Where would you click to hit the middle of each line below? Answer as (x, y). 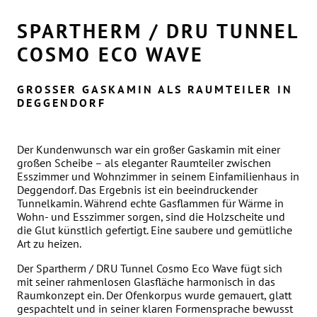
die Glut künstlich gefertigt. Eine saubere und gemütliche (155, 230)
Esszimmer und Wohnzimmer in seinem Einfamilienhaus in (158, 176)
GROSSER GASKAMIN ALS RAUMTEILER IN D (155, 89)
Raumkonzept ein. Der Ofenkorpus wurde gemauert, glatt (154, 295)
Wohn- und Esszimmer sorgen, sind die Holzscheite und (151, 217)
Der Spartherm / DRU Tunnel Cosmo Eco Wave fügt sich (150, 268)
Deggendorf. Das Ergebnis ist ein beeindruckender (137, 190)
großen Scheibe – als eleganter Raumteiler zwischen (144, 163)
